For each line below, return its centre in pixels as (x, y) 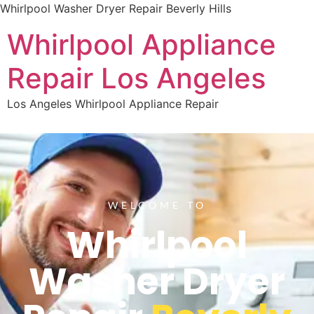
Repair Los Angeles (136, 78)
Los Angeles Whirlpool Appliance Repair (113, 104)
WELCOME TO (157, 205)
